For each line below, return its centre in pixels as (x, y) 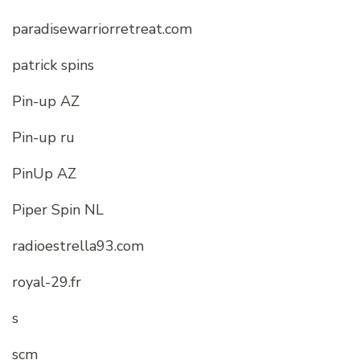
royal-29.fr (47, 282)
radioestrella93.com (78, 246)
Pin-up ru (43, 138)
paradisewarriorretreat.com (102, 29)
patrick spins (53, 65)
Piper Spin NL (58, 210)
